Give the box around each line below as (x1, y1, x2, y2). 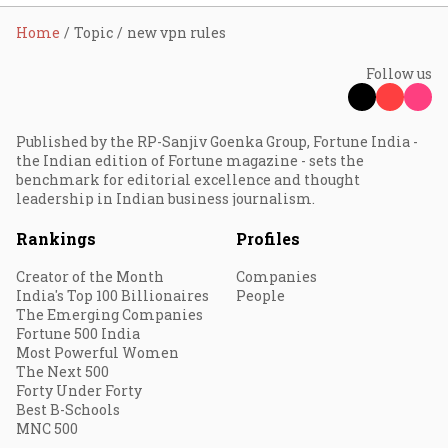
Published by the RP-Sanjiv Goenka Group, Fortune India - (16, 132, 418, 151)
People (236, 286, 285, 305)
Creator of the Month (16, 267, 164, 286)
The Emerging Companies (16, 305, 203, 324)
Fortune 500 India (16, 324, 140, 343)
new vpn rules (127, 23, 226, 42)
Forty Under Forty (16, 381, 142, 400)
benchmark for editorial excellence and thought (16, 170, 360, 189)
